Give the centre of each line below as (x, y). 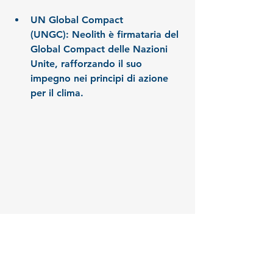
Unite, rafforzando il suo (88, 64)
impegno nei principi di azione (101, 79)
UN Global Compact (78, 20)
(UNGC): (50, 35)
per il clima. (57, 93)
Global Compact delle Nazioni (101, 49)
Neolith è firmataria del (125, 35)
